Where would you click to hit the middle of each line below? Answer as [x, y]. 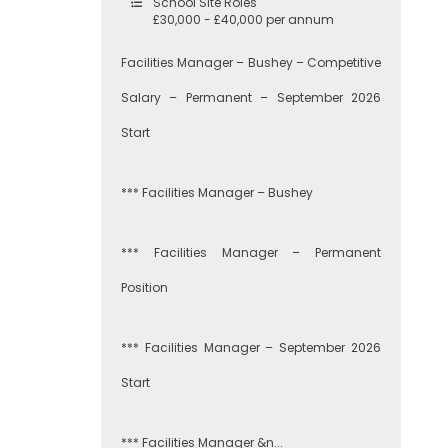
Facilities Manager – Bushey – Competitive [251, 62]
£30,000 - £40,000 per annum [243, 19]
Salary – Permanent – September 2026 [251, 97]
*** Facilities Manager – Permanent [251, 252]
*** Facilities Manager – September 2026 [251, 347]
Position [144, 287]
